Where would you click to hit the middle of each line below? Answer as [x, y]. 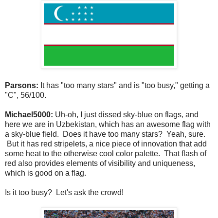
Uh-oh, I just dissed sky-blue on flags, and [127, 114]
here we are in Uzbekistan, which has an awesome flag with [108, 124]
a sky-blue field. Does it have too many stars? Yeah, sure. [105, 134]
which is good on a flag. [45, 173]
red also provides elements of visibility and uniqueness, [100, 163]
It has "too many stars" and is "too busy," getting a [124, 85]
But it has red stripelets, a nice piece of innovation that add [106, 144]
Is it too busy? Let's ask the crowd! [64, 192]
